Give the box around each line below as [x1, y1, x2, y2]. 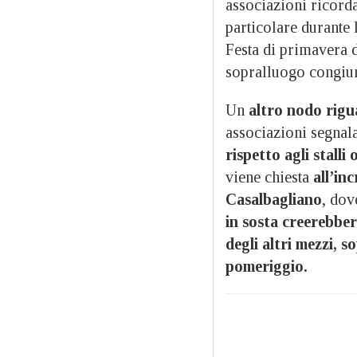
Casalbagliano [226, 190, 322, 208]
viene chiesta [226, 167, 313, 186]
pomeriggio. [226, 257, 308, 275]
